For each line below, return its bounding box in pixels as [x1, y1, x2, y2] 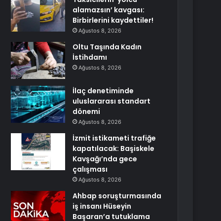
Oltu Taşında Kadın [73, 42, 142, 52]
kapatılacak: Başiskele [73, 144, 155, 153]
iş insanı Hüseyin [73, 201, 132, 211]
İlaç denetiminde [73, 86, 134, 96]
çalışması [73, 164, 108, 174]
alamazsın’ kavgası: [73, 5, 145, 15]
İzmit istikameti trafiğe [73, 133, 156, 143]
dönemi [73, 107, 101, 116]
